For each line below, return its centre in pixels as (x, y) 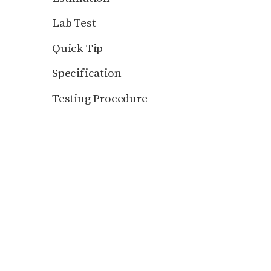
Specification (87, 73)
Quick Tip (78, 48)
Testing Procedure (100, 99)
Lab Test (74, 23)
